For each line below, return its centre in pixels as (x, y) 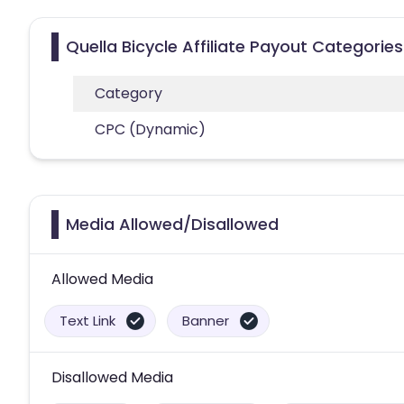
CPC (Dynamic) (150, 129)
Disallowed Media (112, 377)
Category (129, 93)
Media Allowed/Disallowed (172, 224)
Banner (206, 320)
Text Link (87, 320)
